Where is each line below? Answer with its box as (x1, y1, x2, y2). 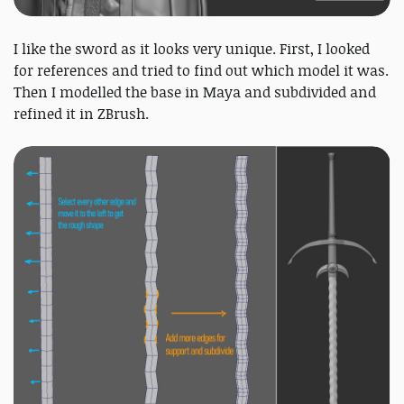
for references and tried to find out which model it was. (14, 60, 389, 80)
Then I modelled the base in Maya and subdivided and (14, 81, 376, 102)
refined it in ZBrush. (14, 103, 149, 124)
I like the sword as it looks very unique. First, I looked (14, 38, 370, 59)
